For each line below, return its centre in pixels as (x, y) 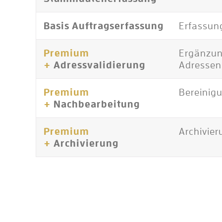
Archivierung (86, 143)
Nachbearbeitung (97, 104)
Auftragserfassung (118, 26)
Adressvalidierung (99, 65)
